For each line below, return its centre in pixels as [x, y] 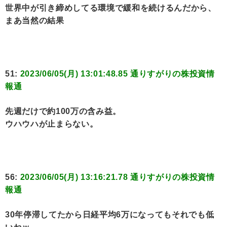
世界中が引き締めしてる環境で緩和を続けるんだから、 [111, 8]
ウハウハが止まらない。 [52, 124]
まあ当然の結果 [35, 21]
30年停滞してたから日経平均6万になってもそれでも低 [110, 215]
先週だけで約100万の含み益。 [63, 111]
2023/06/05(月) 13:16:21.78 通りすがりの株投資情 [117, 177]
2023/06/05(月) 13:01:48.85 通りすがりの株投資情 [117, 74]
